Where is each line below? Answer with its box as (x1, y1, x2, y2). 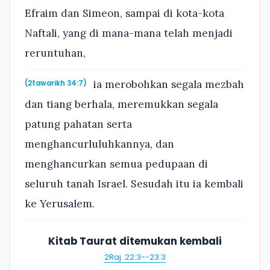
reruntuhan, (25, 46, 86, 60)
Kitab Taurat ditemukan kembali (48, 233, 222, 248)
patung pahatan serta (25, 117, 132, 131)
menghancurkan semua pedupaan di (25, 157, 208, 171)
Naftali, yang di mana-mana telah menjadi (25, 27, 233, 40)
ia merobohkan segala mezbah (90, 77, 245, 91)
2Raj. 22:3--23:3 (104, 252, 166, 263)
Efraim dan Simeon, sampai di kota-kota (25, 7, 224, 20)
